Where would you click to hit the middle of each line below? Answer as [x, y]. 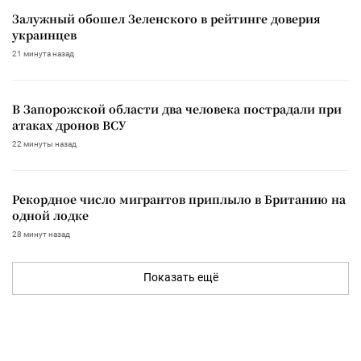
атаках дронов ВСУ [69, 124]
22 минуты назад [44, 143]
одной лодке [50, 215]
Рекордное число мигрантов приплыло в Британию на [179, 199]
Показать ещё [180, 277]
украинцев [44, 34]
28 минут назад [41, 234]
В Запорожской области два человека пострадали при [177, 108]
